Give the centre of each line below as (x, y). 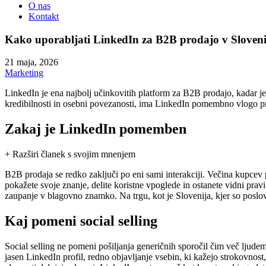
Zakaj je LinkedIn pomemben (96, 129)
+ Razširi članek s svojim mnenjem (70, 154)
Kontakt (44, 16)
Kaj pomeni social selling (81, 221)
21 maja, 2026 (31, 62)
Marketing (24, 73)
